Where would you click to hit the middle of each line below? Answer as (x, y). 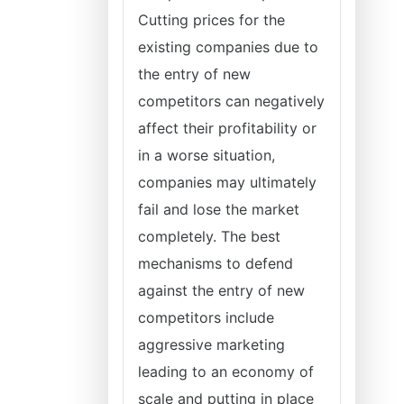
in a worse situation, (207, 155)
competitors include (206, 317)
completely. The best (209, 236)
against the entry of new (221, 290)
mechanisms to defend (216, 263)
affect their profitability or (227, 128)
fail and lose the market (219, 209)
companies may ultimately (227, 182)
